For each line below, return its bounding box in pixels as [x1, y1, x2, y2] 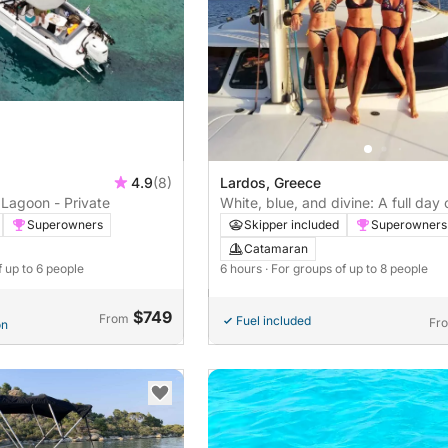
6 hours [220, 261, 265, 277]
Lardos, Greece [220, 174, 321, 192]
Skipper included [244, 217, 339, 233]
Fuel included [236, 313, 311, 329]
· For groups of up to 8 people [265, 261, 428, 277]
